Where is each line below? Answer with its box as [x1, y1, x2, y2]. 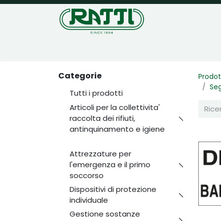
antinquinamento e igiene [69, 123, 165, 134]
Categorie [58, 70, 102, 81]
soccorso [69, 170, 104, 181]
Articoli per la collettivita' [69, 102, 160, 112]
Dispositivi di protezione [69, 184, 156, 194]
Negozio [104, 43, 134, 54]
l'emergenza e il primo [69, 159, 150, 170]
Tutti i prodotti [69, 88, 123, 98]
